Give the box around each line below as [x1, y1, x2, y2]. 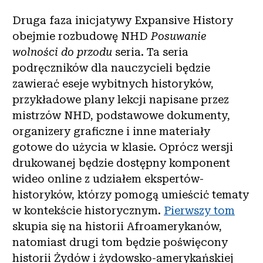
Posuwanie [151, 29, 206, 42]
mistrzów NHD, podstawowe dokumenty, [12, 109, 230, 122]
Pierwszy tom [164, 204, 235, 217]
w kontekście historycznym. [12, 204, 164, 217]
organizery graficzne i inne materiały [12, 124, 210, 137]
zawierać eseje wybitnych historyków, [12, 77, 214, 90]
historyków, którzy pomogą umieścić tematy [12, 188, 249, 201]
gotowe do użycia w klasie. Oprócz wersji [12, 140, 233, 153]
